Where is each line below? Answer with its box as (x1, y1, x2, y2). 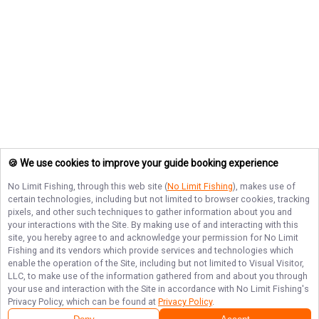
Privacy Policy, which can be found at (8, 296, 158, 307)
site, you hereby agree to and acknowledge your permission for (8, 232, 264, 243)
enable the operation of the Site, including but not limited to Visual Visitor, (8, 258, 304, 268)
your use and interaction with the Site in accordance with (8, 283, 236, 294)
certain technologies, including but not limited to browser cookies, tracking (8, 194, 310, 204)
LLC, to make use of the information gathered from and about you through (8, 271, 308, 281)
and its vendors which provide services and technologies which (37, 245, 293, 256)
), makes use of (233, 181, 296, 192)
